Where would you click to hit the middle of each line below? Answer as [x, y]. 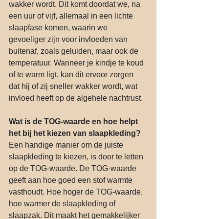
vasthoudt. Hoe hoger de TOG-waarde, [77, 192]
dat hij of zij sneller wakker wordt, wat [74, 86]
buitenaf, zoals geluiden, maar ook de [75, 51]
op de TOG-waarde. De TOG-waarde [74, 168]
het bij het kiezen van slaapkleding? [75, 133]
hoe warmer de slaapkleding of [63, 203]
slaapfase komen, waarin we [59, 27]
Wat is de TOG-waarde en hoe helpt [74, 121]
